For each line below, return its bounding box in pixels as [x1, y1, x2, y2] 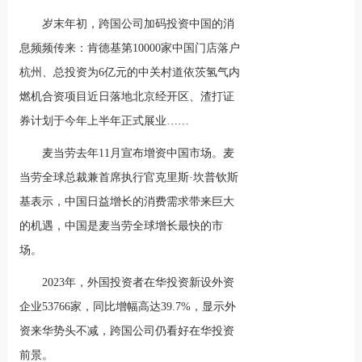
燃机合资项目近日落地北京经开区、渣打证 [19, 90, 235, 103]
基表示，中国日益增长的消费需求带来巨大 [19, 196, 235, 208]
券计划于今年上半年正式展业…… [19, 115, 190, 127]
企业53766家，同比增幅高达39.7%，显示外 [19, 301, 237, 313]
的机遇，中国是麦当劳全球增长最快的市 [19, 220, 224, 232]
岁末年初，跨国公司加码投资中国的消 [42, 18, 235, 30]
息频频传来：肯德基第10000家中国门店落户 [19, 42, 241, 54]
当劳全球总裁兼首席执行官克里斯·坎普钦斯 [19, 171, 239, 183]
